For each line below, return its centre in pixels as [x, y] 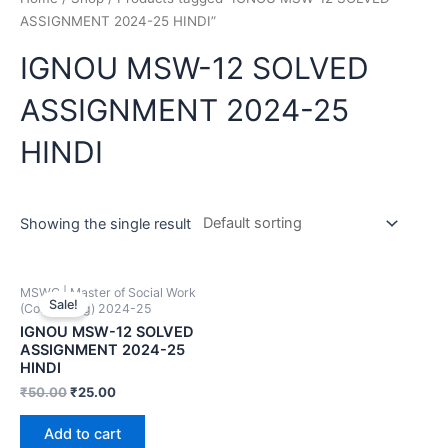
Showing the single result [105, 224]
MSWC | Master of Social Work [108, 292]
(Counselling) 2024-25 [86, 308]
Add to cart [82, 434]
